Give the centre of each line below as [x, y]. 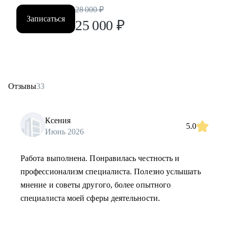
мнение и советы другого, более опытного [96, 185]
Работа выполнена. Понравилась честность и [100, 158]
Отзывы [22, 86]
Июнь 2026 [64, 131]
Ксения [58, 120]
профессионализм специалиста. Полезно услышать [111, 171]
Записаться [46, 19]
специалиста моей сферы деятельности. [90, 198]
